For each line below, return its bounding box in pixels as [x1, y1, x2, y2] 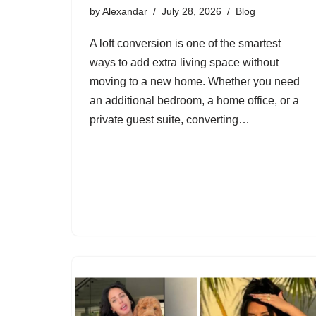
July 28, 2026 [162, 6, 221, 17]
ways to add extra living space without [90, 56, 279, 68]
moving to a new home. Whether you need [90, 75, 300, 87]
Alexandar [102, 6, 147, 17]
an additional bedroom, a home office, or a [90, 95, 299, 107]
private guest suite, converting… [90, 114, 253, 126]
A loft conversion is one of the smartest [90, 37, 281, 49]
